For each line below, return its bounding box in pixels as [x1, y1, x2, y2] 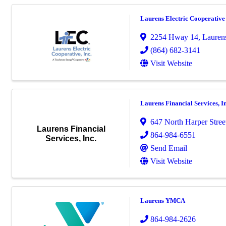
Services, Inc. [45, 134, 96, 143]
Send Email [150, 144, 187, 153]
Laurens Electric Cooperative [140, 15, 225, 23]
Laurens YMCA [140, 197, 185, 205]
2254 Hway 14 [150, 33, 198, 42]
